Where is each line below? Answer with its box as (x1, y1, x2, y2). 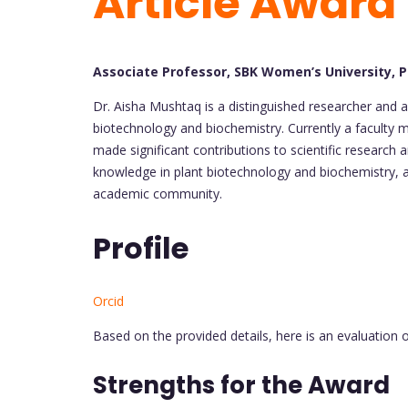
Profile (93, 227, 189, 269)
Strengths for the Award (93, 369, 390, 403)
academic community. (93, 185, 222, 203)
